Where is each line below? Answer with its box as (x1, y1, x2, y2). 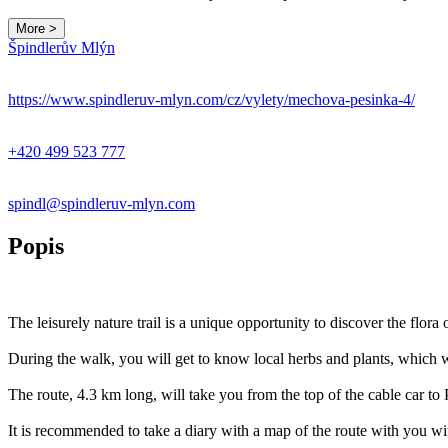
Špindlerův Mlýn (8, 38, 115, 56)
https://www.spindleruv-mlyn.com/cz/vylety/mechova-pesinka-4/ (8, 90, 415, 108)
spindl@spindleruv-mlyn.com (8, 194, 195, 212)
